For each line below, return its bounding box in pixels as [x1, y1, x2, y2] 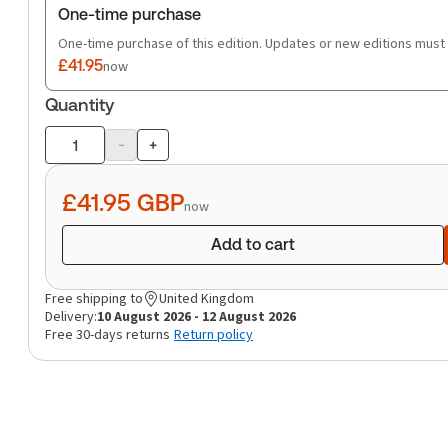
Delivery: [45, 307, 97, 326]
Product [45, 146, 102, 166]
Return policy [174, 325, 253, 344]
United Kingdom [159, 289, 254, 308]
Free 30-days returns [45, 325, 170, 344]
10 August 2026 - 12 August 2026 [97, 307, 296, 326]
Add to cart [211, 235, 295, 254]
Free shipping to [45, 289, 143, 308]
